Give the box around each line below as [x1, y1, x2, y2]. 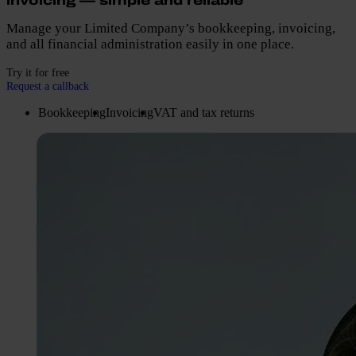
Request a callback [6, 79, 89, 92]
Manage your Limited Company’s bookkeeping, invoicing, [6, 21, 335, 37]
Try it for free [6, 66, 69, 79]
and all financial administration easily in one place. [6, 37, 294, 52]
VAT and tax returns [153, 106, 254, 119]
